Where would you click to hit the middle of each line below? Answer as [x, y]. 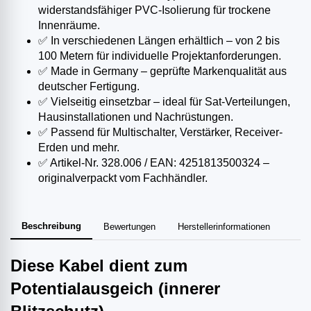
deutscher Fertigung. [89, 86]
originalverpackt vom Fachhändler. [123, 178]
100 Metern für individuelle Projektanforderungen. [160, 56]
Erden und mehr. [79, 147]
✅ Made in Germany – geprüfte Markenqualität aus [162, 71]
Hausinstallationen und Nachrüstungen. [136, 117]
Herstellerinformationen [224, 226]
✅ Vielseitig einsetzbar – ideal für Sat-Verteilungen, [164, 101]
